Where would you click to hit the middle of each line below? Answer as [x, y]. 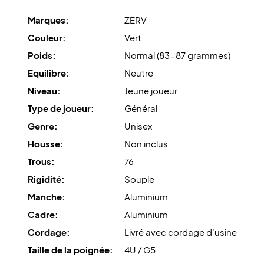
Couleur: [47, 38]
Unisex [138, 126]
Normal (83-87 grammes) [177, 55]
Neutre [138, 73]
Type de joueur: [61, 108]
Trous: [41, 161]
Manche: [46, 197]
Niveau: [44, 91]
